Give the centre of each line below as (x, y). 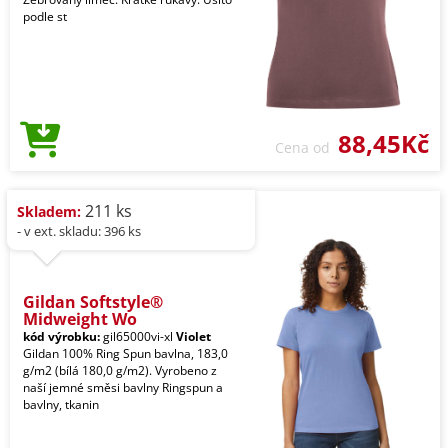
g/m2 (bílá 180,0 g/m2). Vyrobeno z (120, 371)
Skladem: (49, 212)
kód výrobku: (61, 337)
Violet (193, 337)
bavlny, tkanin (61, 405)
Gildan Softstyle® (93, 302)
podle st (45, 17)
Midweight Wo (80, 319)
